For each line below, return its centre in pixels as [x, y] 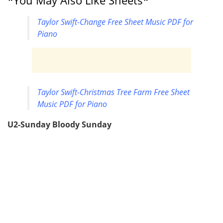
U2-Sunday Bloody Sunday [59, 125]
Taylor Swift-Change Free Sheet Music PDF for [115, 22]
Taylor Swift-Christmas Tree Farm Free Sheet [113, 92]
